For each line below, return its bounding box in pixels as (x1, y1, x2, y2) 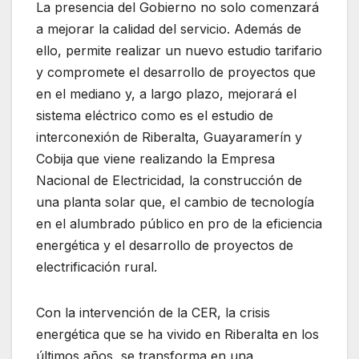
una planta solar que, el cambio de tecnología (36, 193, 314, 210)
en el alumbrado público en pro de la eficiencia (36, 215, 322, 232)
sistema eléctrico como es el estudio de (36, 107, 273, 123)
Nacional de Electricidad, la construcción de (36, 171, 302, 188)
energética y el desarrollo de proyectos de (36, 236, 293, 253)
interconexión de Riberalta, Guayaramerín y (36, 128, 302, 145)
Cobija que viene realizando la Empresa (36, 150, 275, 167)
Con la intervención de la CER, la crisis (36, 304, 270, 321)
